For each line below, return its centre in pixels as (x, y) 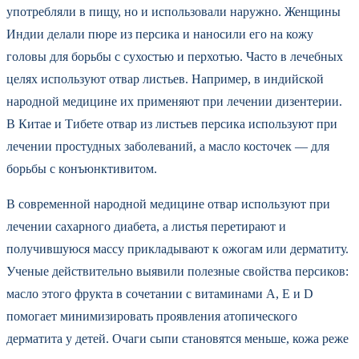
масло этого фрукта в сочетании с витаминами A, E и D (160, 294)
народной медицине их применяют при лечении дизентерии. (174, 102)
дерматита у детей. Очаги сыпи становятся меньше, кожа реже (177, 339)
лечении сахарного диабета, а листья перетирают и (146, 227)
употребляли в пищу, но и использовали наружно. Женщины (173, 12)
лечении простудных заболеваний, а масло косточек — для (168, 147)
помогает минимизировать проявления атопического (152, 317)
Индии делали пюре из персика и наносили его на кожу (160, 34)
